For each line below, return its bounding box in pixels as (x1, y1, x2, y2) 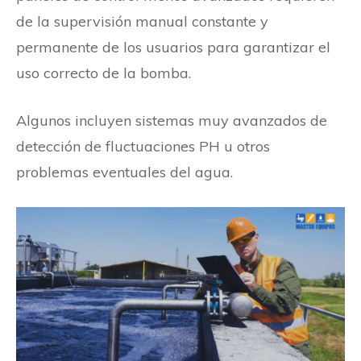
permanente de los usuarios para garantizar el (16, 37, 330, 56)
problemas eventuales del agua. (16, 162, 233, 181)
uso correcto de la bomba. (16, 63, 191, 82)
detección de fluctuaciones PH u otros (16, 136, 270, 156)
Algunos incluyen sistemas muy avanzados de (16, 110, 327, 130)
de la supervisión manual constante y (16, 11, 268, 31)
